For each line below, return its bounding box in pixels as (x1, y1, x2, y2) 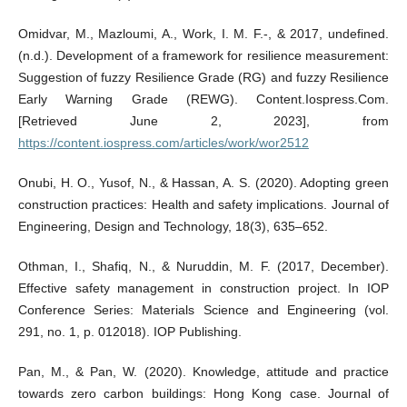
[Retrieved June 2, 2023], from (17, 114, 390, 129)
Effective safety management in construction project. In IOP (17, 281, 390, 296)
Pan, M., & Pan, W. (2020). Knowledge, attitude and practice (17, 364, 390, 380)
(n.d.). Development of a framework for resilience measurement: (17, 48, 390, 64)
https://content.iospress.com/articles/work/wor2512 (17, 135, 309, 151)
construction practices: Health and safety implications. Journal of (17, 197, 390, 213)
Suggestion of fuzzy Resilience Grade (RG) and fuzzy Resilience (17, 70, 390, 85)
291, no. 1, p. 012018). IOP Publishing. (17, 324, 242, 340)
